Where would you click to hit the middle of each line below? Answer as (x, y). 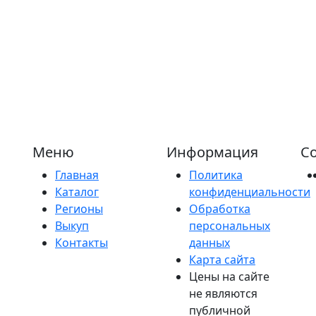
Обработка (220, 208)
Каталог (77, 192)
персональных (230, 225)
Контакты (81, 242)
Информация (212, 152)
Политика (216, 175)
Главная (77, 175)
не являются (223, 293)
